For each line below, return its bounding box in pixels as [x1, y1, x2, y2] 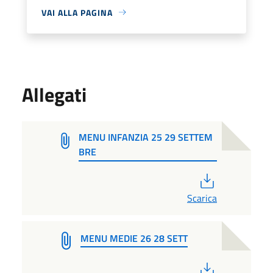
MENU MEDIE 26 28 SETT [80, 230, 188, 246]
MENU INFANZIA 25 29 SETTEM [79, 129, 213, 144]
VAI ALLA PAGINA [41, 5, 113, 19]
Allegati [22, 79, 87, 109]
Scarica [187, 190, 217, 205]
